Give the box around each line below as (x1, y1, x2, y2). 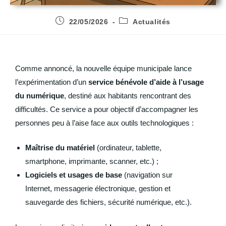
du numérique (15, 91, 64, 100)
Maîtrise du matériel (25, 143, 95, 152)
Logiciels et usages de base (25, 171, 122, 180)
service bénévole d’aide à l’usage (88, 77, 204, 86)
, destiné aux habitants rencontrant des (64, 91, 191, 100)
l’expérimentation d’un (15, 77, 88, 86)
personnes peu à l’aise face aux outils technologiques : (15, 118, 194, 127)
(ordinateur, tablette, (95, 143, 161, 152)
